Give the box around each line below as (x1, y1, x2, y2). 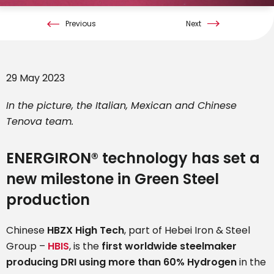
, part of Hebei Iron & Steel (124, 223, 250, 238)
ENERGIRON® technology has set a (6, 148, 260, 169)
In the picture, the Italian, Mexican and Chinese (6, 98, 237, 113)
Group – (6, 239, 48, 254)
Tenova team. (6, 114, 73, 129)
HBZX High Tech (45, 223, 124, 238)
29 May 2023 (6, 71, 65, 86)
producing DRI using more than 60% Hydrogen (6, 255, 237, 270)
